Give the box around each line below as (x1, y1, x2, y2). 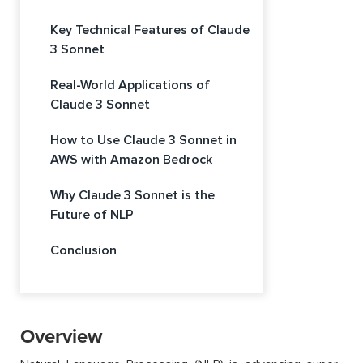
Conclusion (50, 242, 117, 259)
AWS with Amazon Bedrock (50, 152, 212, 169)
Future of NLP (50, 207, 134, 224)
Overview (20, 325, 102, 349)
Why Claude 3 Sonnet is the (50, 187, 215, 204)
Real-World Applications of (50, 77, 210, 94)
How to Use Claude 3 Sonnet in (50, 132, 237, 149)
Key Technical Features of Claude (50, 22, 250, 39)
